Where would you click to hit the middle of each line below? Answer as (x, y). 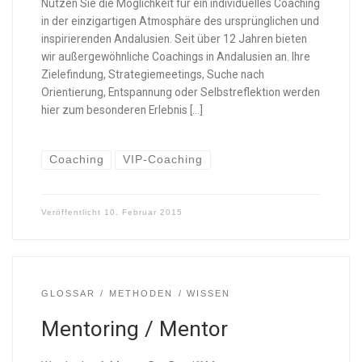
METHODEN (141, 294)
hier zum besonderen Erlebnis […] (122, 110)
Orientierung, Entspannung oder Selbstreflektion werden (180, 93)
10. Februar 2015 (143, 212)
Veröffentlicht (72, 212)
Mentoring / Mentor (134, 328)
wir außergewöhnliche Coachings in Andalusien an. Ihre (175, 57)
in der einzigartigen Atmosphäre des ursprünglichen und (180, 21)
